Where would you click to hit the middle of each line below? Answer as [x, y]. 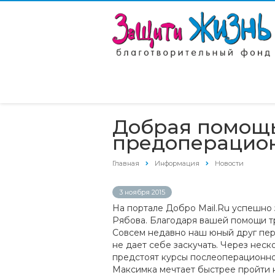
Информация [177, 163]
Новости [229, 163]
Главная [126, 163]
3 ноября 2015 [142, 192]
